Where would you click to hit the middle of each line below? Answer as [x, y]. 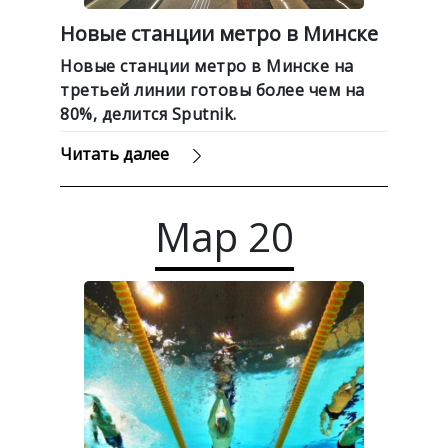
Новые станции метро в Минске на [207, 65]
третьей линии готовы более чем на [212, 89]
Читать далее [114, 153]
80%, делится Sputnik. [148, 113]
